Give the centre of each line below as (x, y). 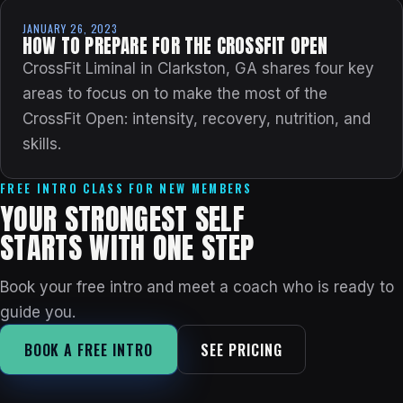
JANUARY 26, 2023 (71, 29)
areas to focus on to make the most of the (175, 94)
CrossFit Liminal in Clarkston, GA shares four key (198, 69)
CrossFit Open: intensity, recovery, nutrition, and (197, 119)
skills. (42, 144)
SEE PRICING (242, 349)
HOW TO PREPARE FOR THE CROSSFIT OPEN (175, 47)
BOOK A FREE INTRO (88, 349)
